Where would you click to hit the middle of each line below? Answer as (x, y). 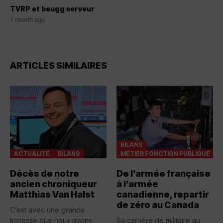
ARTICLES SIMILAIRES (58, 66)
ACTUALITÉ (32, 153)
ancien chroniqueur (54, 184)
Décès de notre (45, 173)
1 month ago (27, 20)
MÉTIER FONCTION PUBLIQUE (165, 153)
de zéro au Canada (158, 205)
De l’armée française (164, 173)
